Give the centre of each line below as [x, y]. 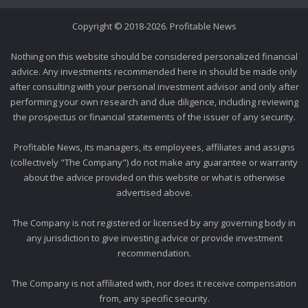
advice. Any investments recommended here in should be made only [154, 71]
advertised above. [154, 192]
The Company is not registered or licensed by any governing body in [154, 223]
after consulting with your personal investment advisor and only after [154, 87]
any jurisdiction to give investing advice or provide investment [154, 238]
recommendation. [154, 253]
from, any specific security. [154, 298]
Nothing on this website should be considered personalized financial [154, 56]
